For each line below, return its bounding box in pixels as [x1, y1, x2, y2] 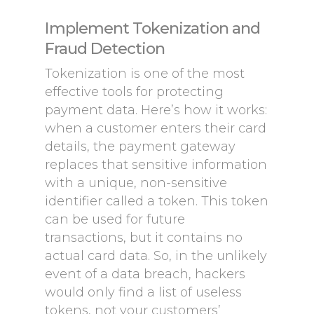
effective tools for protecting [45, 84, 224, 100]
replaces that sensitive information [45, 157, 267, 172]
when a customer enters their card [45, 121, 266, 136]
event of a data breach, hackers [45, 266, 245, 282]
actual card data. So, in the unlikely [45, 248, 267, 264]
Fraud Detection [45, 39, 165, 58]
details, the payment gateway [45, 139, 235, 154]
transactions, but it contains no [45, 230, 243, 245]
